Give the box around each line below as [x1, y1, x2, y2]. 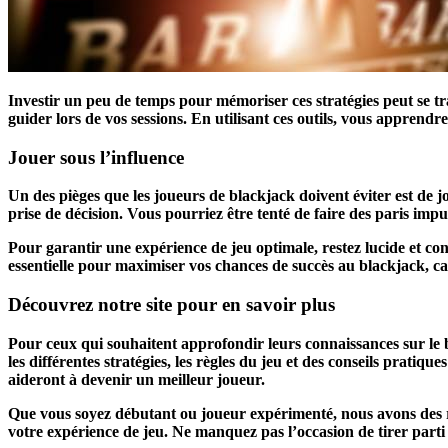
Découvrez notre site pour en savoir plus [8, 293, 335, 315]
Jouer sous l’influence [8, 146, 184, 168]
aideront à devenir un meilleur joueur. [8, 370, 265, 388]
